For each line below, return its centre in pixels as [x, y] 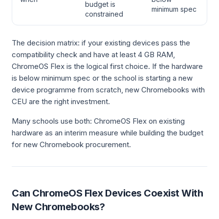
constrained [104, 14]
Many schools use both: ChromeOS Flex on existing [98, 121]
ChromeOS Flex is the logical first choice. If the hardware [107, 66]
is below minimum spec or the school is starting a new [102, 78]
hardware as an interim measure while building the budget [108, 133]
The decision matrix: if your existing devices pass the [101, 43]
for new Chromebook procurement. [71, 144]
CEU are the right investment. [61, 101]
